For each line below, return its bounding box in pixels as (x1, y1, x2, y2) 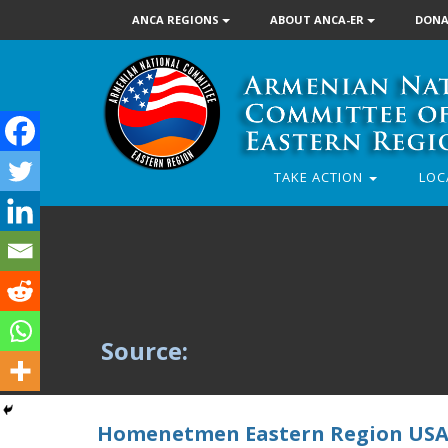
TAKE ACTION (273, 168, 367, 186)
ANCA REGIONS (132, 12, 222, 27)
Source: (101, 334, 188, 367)
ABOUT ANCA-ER (270, 12, 367, 27)
